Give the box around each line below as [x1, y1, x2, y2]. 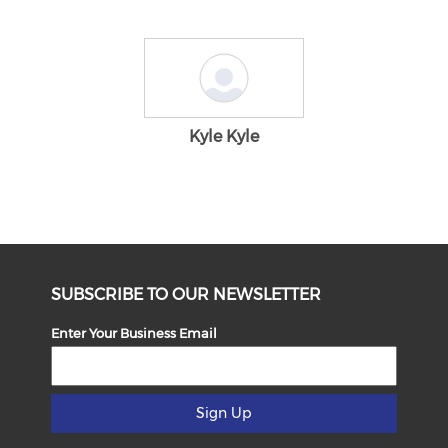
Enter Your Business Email [51, 325, 218, 341]
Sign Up [196, 404, 252, 422]
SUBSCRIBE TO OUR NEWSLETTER [51, 285, 322, 304]
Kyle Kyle [189, 127, 259, 146]
